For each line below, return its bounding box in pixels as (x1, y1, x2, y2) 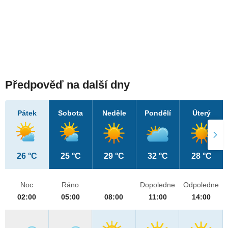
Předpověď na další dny (5, 78, 130, 92)
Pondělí (145, 109, 172, 118)
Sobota (58, 109, 83, 118)
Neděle (102, 109, 126, 118)
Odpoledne (183, 181, 219, 189)
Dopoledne (140, 181, 176, 189)
